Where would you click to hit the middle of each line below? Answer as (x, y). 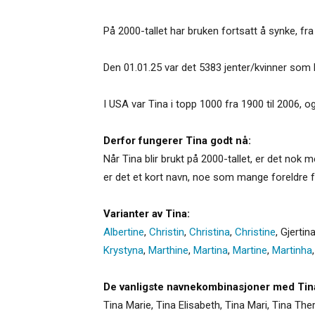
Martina (211, 250)
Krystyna (123, 250)
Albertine (124, 232)
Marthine (168, 250)
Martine (250, 250)
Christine (255, 232)
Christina (210, 232)
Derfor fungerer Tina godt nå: (177, 140)
